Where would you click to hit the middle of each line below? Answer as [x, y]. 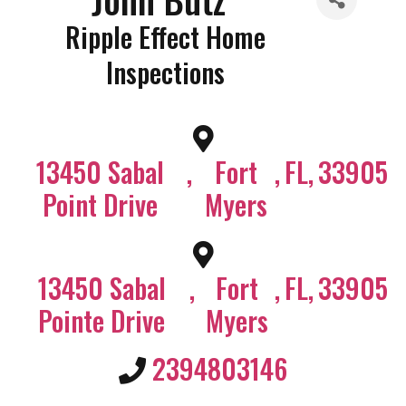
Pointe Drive [102, 320]
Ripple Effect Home [165, 37]
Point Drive [101, 204]
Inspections [165, 72]
